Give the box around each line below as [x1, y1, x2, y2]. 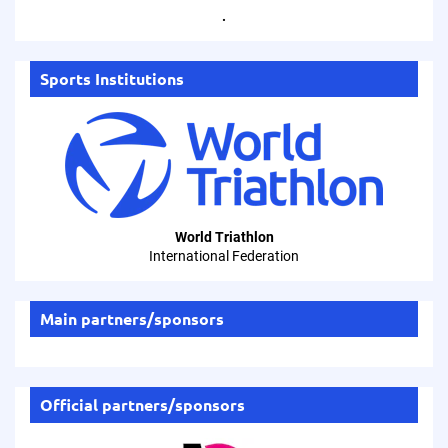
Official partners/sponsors [40, 394, 245, 415]
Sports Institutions [40, 68, 184, 89]
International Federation [149, 248, 299, 264]
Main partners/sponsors [40, 308, 224, 329]
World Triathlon [174, 229, 274, 245]
